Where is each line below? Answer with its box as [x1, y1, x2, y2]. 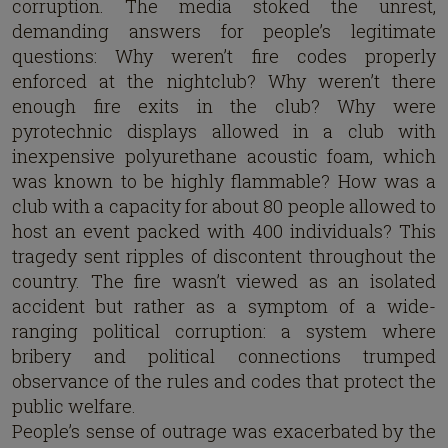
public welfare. [12, 394, 136, 418]
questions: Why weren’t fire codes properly [12, 44, 436, 68]
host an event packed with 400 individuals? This [12, 219, 436, 243]
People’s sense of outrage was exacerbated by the [12, 419, 436, 443]
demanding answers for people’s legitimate [12, 19, 436, 43]
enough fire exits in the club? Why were [12, 94, 436, 118]
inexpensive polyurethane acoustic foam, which [12, 144, 436, 168]
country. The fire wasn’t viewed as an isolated [12, 269, 436, 293]
